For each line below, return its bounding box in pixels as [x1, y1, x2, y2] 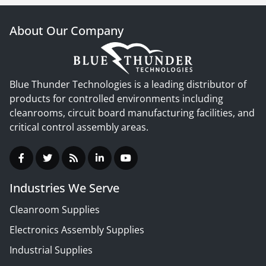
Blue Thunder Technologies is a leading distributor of [9, 77, 246, 91]
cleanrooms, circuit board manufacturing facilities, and [9, 106, 255, 119]
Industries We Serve [9, 179, 119, 196]
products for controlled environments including [9, 91, 223, 105]
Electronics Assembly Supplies [9, 223, 144, 236]
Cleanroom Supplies [9, 202, 100, 216]
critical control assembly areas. [9, 120, 148, 134]
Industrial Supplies [9, 243, 93, 256]
